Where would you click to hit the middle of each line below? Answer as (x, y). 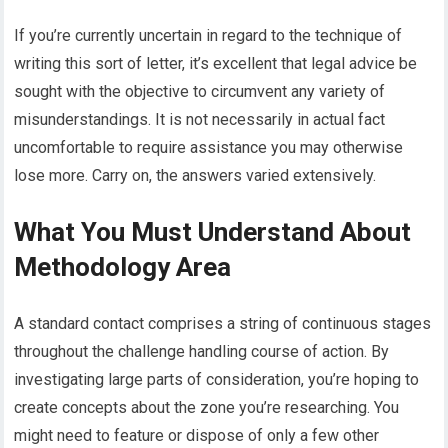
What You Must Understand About (213, 231)
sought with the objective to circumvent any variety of (200, 91)
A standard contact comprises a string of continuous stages (223, 323)
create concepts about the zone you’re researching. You (207, 407)
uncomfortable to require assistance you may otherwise (209, 147)
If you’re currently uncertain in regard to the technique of (208, 35)
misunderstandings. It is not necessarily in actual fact (200, 119)
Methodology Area (123, 266)
